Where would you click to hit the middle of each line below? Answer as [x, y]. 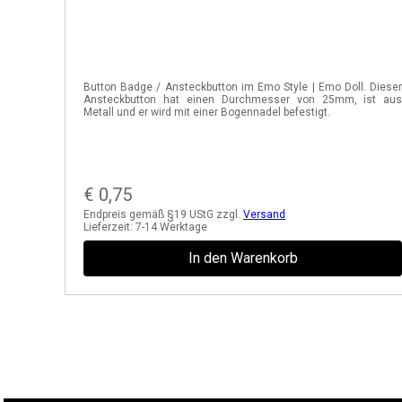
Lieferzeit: [109, 227]
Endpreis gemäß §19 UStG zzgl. [163, 214]
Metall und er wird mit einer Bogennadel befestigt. [207, 112]
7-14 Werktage [171, 227]
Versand [264, 214]
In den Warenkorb [243, 258]
